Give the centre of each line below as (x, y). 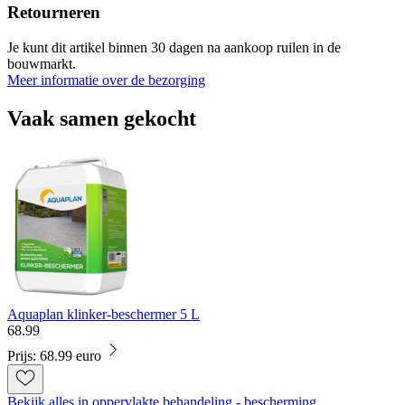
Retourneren (54, 13)
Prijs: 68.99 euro (54, 355)
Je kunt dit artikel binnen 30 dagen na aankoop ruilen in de (174, 47)
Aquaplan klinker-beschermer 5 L (104, 314)
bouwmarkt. (42, 63)
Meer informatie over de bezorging (106, 80)
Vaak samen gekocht (102, 118)
